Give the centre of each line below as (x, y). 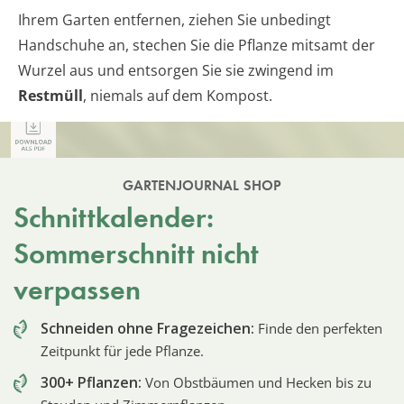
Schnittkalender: (114, 218)
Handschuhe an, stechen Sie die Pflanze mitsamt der (197, 46)
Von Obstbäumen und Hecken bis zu (257, 383)
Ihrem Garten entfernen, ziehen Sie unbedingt (174, 20)
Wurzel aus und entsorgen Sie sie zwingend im (176, 71)
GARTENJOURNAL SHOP (202, 186)
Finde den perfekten (318, 329)
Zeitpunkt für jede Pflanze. (122, 351)
